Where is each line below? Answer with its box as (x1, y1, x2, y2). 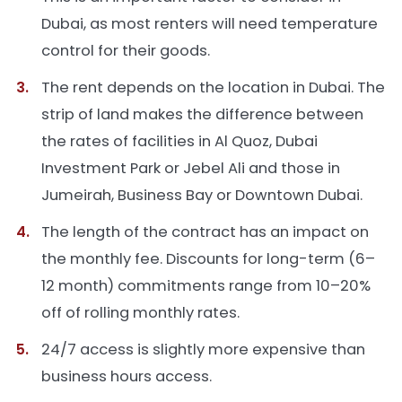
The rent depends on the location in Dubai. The (41, 77, 385, 99)
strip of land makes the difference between (41, 104, 363, 126)
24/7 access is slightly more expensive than (41, 339, 365, 361)
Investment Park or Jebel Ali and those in (41, 158, 340, 179)
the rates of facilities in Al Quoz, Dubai (41, 131, 318, 153)
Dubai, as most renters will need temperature (41, 13, 378, 35)
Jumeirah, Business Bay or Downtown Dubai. (41, 185, 363, 206)
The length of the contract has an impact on (41, 222, 369, 243)
